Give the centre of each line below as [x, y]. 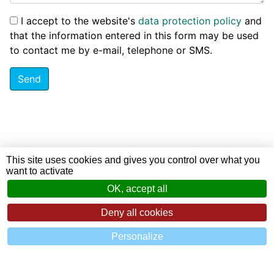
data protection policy [190, 21]
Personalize [137, 236]
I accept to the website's [80, 21]
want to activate [40, 171]
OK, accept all [137, 189]
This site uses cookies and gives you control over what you [133, 160]
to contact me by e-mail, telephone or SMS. [111, 50]
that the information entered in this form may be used [134, 36]
